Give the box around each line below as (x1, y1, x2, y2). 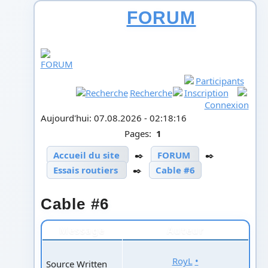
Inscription (184, 86, 229, 99)
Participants (195, 74, 244, 87)
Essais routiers (53, 163, 118, 176)
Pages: (124, 127, 156, 139)
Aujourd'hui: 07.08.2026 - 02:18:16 (40, 111, 187, 124)
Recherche (129, 86, 172, 99)
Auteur (166, 223, 204, 237)
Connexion (204, 98, 249, 111)
